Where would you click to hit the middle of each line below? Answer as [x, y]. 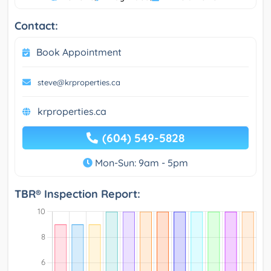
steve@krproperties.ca [79, 82]
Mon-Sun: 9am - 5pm [140, 162]
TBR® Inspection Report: [77, 194]
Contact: [36, 25]
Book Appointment [79, 52]
